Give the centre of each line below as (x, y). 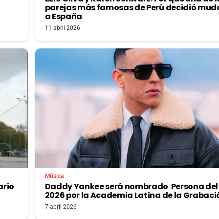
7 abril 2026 (61, 207)
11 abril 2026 (62, 28)
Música (54, 176)
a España (63, 17)
